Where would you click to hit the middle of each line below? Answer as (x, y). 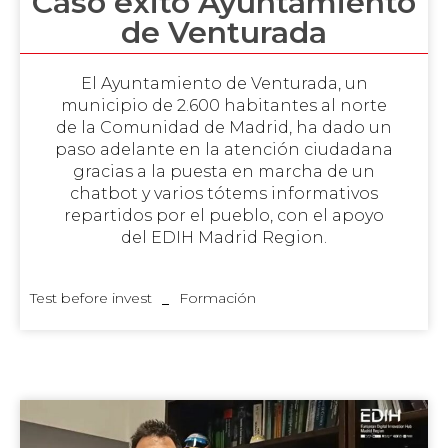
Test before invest (91, 297)
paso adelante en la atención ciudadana (224, 149)
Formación (218, 297)
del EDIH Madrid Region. (224, 237)
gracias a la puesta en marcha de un (224, 171)
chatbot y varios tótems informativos (224, 193)
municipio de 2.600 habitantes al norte (224, 105)
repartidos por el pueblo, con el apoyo (224, 215)
